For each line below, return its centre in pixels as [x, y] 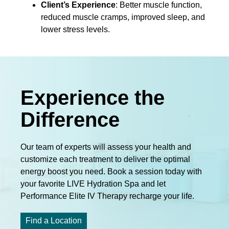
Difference [70, 119]
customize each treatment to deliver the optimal [105, 159]
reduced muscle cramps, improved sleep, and [123, 17]
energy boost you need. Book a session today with [111, 171]
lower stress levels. [75, 29]
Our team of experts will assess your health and [106, 147]
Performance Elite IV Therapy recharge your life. [107, 196]
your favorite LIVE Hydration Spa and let [93, 184]
